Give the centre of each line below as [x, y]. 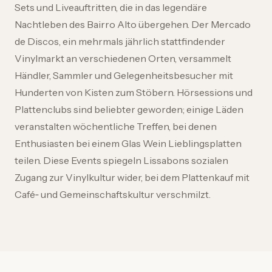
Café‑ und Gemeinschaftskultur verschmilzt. [113, 194]
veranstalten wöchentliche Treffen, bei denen [116, 126]
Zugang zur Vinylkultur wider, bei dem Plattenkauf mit [132, 177]
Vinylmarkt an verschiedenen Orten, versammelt [123, 58]
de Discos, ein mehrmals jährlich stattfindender [120, 41]
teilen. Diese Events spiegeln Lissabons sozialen [121, 160]
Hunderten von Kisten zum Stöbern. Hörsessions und [134, 92]
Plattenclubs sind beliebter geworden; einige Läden [129, 109]
